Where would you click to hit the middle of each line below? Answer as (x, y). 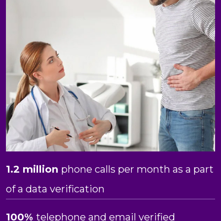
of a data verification (55, 189)
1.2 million (34, 169)
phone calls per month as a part (137, 169)
